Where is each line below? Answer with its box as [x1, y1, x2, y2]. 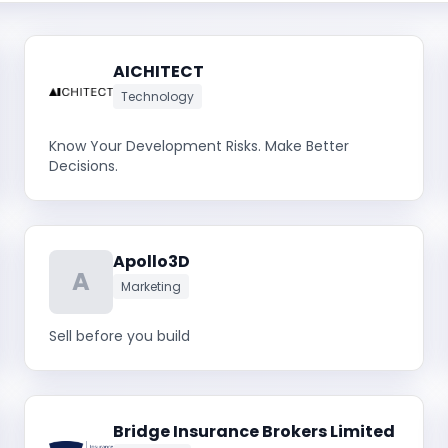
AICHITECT [113, 60, 204, 83]
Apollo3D [113, 250, 190, 273]
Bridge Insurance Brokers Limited [113, 420, 395, 443]
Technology [121, 88, 194, 105]
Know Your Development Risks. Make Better [49, 136, 349, 156]
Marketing [121, 278, 181, 295]
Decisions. [49, 156, 118, 176]
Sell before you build [49, 326, 190, 346]
